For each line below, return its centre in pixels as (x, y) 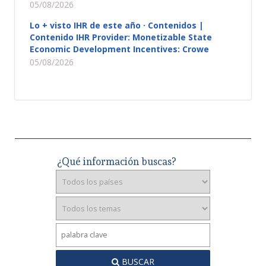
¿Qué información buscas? (116, 161)
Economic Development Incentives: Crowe (119, 49)
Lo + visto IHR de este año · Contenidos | (117, 25)
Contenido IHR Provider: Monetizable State (121, 37)
